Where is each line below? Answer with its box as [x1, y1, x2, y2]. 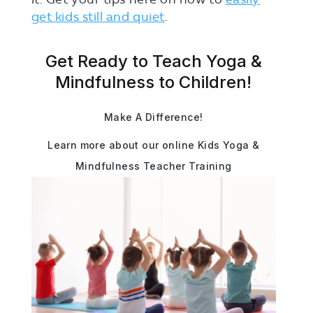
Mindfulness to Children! [55, 72, 252, 93]
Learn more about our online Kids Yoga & [48, 139, 260, 152]
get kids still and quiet [31, 9, 165, 25]
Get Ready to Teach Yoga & [45, 51, 262, 72]
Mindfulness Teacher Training [75, 160, 232, 173]
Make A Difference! [104, 111, 203, 124]
